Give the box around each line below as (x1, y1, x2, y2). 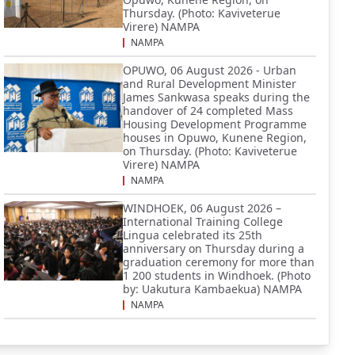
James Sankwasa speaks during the (123, 89, 310, 105)
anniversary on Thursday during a (123, 240, 304, 256)
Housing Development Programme (123, 116, 307, 132)
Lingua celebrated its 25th (123, 227, 262, 242)
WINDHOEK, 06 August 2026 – (123, 200, 281, 216)
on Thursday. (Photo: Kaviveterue (123, 143, 297, 158)
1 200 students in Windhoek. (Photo (123, 267, 311, 283)
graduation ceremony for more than (123, 254, 315, 269)
